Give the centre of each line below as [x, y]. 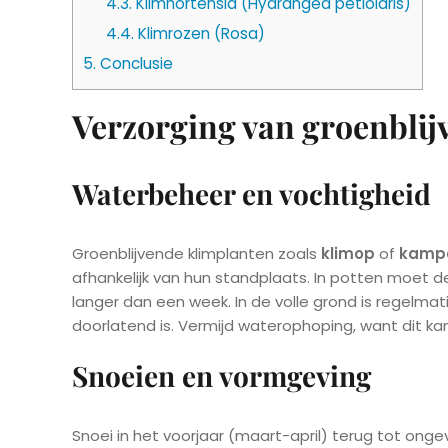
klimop [348, 254]
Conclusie [134, 64]
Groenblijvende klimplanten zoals [196, 254]
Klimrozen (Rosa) [199, 34]
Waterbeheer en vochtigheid [251, 194]
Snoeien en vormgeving [221, 376]
